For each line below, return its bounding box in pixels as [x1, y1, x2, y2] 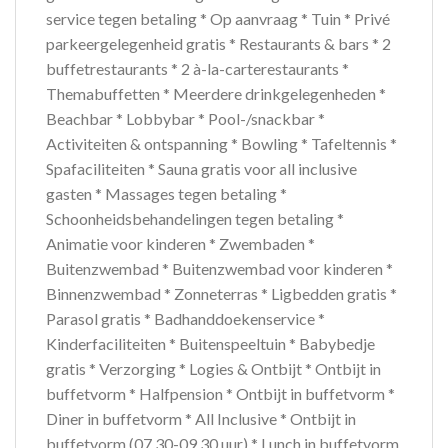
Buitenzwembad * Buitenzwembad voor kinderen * [46, 259, 393, 279]
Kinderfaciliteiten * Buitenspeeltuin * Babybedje [46, 334, 375, 354]
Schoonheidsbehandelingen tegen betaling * [46, 209, 344, 229]
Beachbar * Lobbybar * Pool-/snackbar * [46, 109, 325, 129]
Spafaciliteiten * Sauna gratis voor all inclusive [46, 159, 357, 179]
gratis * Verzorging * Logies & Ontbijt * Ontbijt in [46, 359, 381, 379]
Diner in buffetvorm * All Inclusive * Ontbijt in [46, 409, 356, 429]
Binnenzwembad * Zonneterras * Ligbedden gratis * [46, 284, 397, 304]
